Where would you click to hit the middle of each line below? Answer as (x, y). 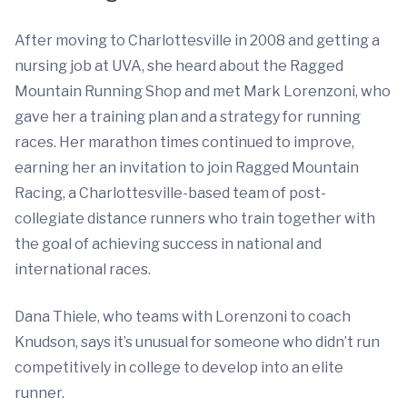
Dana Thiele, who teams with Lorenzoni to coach (183, 316)
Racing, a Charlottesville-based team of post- (170, 193)
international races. (83, 269)
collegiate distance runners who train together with (195, 218)
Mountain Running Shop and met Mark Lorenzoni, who (203, 91)
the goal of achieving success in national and (168, 243)
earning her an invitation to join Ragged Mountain (187, 167)
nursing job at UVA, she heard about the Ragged (179, 65)
